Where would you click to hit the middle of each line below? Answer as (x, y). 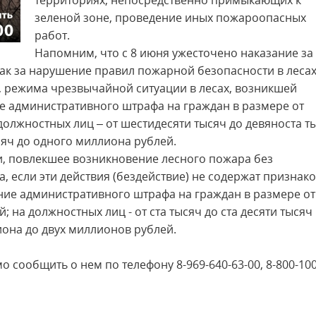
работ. (52, 35)
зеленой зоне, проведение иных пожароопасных (170, 18)
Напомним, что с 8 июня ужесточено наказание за (174, 53)
